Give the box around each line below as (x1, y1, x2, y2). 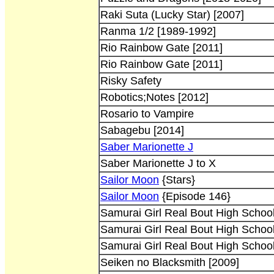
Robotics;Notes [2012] (100, 91, 209, 103)
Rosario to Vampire (100, 107, 194, 120)
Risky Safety (100, 74, 161, 87)
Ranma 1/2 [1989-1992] (100, 24, 216, 37)
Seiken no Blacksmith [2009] (100, 256, 239, 268)
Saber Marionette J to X (100, 157, 216, 169)
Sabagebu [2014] (100, 124, 184, 136)
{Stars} (159, 173, 195, 186)
